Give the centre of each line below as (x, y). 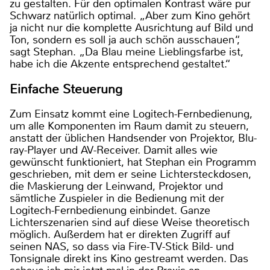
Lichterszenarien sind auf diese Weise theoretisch (130, 222)
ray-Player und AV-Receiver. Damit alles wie (114, 150)
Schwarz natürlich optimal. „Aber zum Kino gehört (130, 16)
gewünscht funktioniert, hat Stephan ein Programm (133, 162)
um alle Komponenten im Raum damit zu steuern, (129, 126)
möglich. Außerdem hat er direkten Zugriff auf (120, 234)
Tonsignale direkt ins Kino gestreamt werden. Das (129, 258)
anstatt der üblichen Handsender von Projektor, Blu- (133, 138)
